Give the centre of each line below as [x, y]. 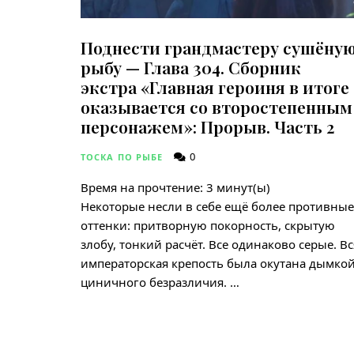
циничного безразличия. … [160, 282]
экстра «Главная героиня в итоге [215, 87]
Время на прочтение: [142, 188]
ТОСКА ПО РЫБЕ [122, 157]
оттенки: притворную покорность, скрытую [208, 226]
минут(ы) [243, 188]
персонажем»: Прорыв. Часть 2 [207, 127]
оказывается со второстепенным [217, 107]
